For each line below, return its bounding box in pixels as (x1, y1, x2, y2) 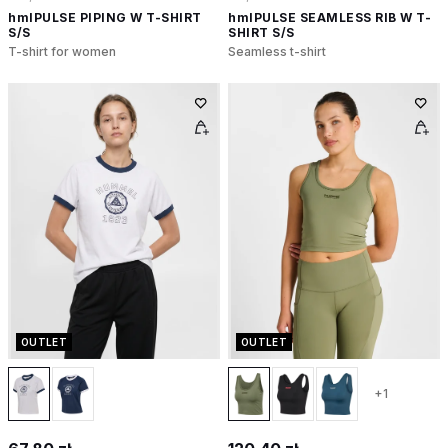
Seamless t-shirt (228, 44, 326, 60)
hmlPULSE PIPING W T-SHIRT (8, 10, 202, 26)
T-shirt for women (8, 44, 116, 60)
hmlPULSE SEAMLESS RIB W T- (228, 10, 431, 26)
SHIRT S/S (228, 25, 295, 41)
